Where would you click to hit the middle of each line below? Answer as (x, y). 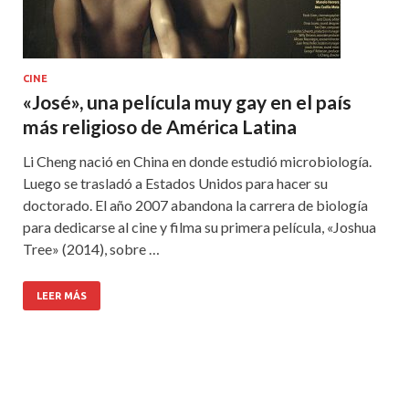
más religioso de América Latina (160, 127)
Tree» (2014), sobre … (91, 249)
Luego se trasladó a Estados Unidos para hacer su (175, 184)
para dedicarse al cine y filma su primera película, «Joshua (199, 227)
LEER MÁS (62, 296)
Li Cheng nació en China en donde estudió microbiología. (197, 162)
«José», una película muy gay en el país (187, 102)
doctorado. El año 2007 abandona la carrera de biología (195, 205)
